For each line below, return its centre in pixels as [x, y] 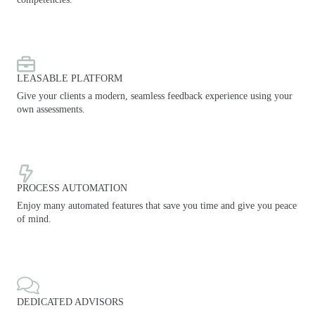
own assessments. [51, 110]
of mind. [34, 219]
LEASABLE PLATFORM [70, 79]
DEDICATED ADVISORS [70, 302]
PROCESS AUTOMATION [72, 188]
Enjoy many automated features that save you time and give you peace [157, 206]
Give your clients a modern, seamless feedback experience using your [155, 96]
